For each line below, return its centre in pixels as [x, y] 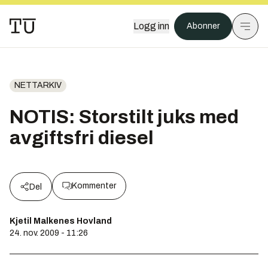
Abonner [203, 26]
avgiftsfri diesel [82, 138]
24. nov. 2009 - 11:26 [49, 233]
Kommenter [94, 186]
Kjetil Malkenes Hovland [61, 221]
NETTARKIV [38, 85]
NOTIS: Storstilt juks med [124, 117]
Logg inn [151, 26]
